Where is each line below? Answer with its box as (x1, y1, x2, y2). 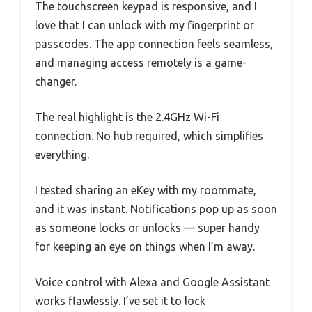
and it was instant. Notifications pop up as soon (35, 203, 277, 216)
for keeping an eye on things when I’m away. (35, 240, 255, 253)
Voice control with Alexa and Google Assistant (35, 276, 270, 289)
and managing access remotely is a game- (35, 56, 247, 70)
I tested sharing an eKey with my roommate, (35, 184, 256, 197)
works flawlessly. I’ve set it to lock (35, 295, 205, 308)
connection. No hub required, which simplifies (35, 130, 263, 143)
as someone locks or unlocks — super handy (35, 221, 260, 235)
